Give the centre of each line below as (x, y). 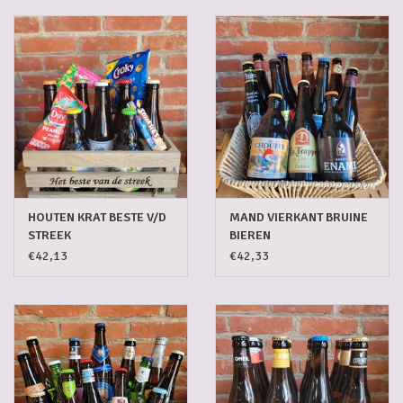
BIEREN (250, 236)
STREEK (49, 236)
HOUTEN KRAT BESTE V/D (97, 218)
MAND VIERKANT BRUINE (299, 218)
